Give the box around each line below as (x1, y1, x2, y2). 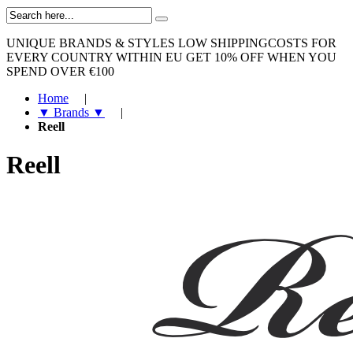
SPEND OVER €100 (6, 65, 114, 78)
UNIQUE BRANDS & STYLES (6, 36, 175, 50)
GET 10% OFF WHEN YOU (186, 50, 336, 64)
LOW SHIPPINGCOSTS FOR (178, 36, 336, 50)
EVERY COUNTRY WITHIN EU (6, 50, 183, 64)
